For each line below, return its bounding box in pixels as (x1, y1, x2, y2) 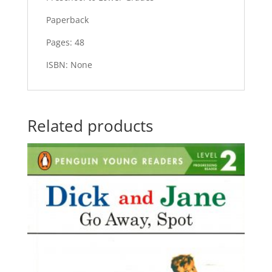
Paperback (46, 14, 89, 26)
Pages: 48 (46, 36, 84, 49)
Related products (27, 115, 153, 137)
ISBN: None (46, 59, 92, 71)
